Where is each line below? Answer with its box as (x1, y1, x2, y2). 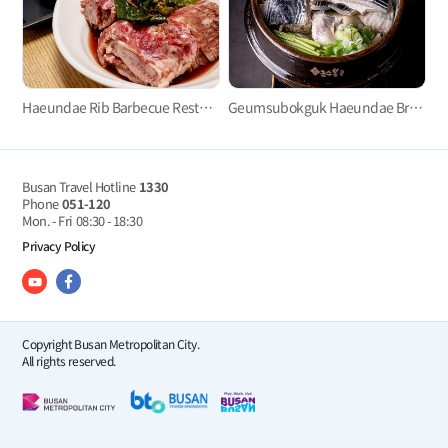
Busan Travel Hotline (22, 176, 136, 196)
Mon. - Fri (22, 210, 73, 230)
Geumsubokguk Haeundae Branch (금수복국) (408, 97, 423, 118)
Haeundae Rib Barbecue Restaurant (198, 97, 213, 118)
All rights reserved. (22, 352, 116, 370)
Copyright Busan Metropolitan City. (22, 335, 199, 353)
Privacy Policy (22, 236, 95, 254)
